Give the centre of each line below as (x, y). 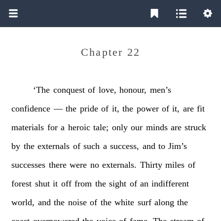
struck (196, 127)
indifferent (170, 183)
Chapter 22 (110, 52)
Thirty (151, 165)
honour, (133, 90)
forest (22, 183)
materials (28, 127)
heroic (79, 127)
